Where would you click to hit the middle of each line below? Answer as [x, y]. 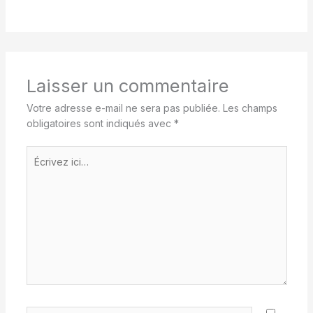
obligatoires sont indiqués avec [100, 124]
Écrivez [43, 153]
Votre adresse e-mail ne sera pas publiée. [123, 108]
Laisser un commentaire [128, 86]
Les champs [250, 108]
